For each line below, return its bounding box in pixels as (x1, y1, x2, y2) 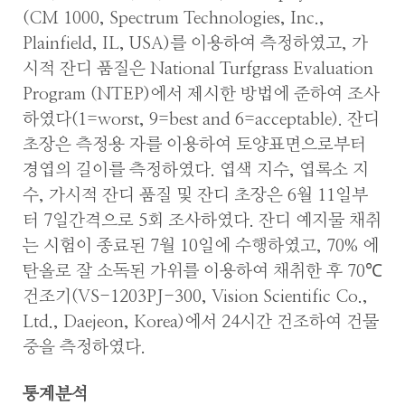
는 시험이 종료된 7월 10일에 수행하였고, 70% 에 (23, 237, 379, 255)
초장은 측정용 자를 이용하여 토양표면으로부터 (23, 136, 366, 154)
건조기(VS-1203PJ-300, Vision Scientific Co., (23, 287, 368, 306)
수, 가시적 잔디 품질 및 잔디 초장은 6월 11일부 (23, 186, 368, 204)
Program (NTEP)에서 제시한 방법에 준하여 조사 (23, 85, 380, 103)
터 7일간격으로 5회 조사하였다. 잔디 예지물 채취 (23, 212, 381, 230)
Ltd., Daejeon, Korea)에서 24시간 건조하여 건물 (23, 313, 379, 331)
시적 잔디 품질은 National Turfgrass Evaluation (23, 60, 373, 78)
